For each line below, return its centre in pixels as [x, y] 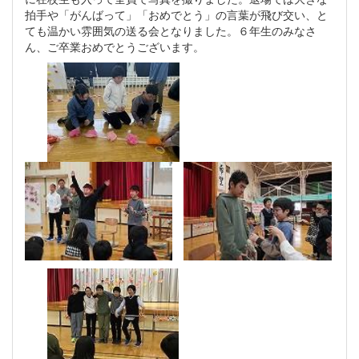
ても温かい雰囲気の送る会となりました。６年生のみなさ [171, 31]
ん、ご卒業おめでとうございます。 [115, 47]
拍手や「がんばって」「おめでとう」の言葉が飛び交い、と [176, 15]
